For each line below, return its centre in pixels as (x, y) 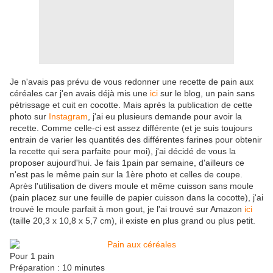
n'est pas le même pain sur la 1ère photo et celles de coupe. (126, 175)
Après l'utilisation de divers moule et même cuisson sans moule (132, 186)
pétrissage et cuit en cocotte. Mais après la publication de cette (131, 105)
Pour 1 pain (32, 256)
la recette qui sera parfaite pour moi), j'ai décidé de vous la (123, 151)
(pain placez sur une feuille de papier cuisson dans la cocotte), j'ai (136, 198)
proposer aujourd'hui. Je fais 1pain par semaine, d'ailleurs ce (127, 163)
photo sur (29, 117)
